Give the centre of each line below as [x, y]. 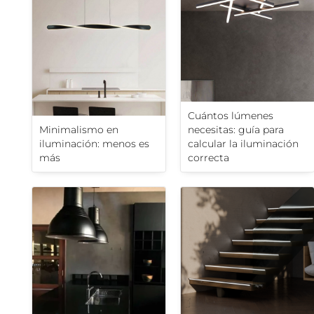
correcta [209, 158]
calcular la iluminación [243, 144]
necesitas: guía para [236, 130]
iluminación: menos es [94, 144]
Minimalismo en [79, 130]
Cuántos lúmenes [231, 116]
